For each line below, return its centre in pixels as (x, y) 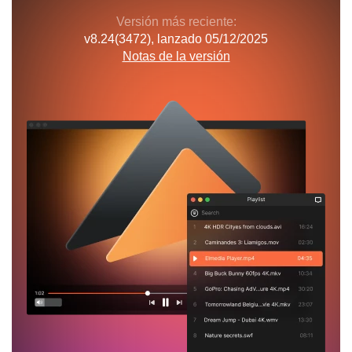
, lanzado (178, 39)
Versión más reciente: (176, 22)
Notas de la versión (176, 57)
